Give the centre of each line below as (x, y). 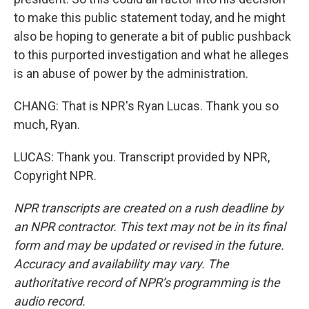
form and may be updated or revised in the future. (149, 245)
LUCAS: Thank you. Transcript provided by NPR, (142, 157)
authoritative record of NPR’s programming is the (147, 282)
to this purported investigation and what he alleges (151, 55)
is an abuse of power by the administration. (131, 73)
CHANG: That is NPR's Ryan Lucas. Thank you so (146, 106)
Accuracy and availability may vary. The (121, 264)
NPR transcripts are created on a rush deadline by (149, 208)
